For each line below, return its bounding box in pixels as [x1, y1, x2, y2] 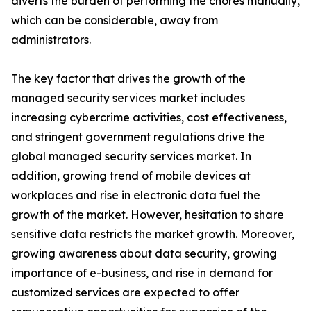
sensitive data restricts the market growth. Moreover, [11, 227, 294, 241]
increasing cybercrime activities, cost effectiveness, [11, 110, 287, 124]
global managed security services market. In [11, 149, 251, 163]
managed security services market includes [11, 91, 245, 105]
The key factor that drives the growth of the [11, 72, 246, 85]
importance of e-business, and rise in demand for [11, 266, 273, 280]
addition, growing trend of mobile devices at [11, 169, 251, 183]
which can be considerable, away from [11, 13, 218, 27]
